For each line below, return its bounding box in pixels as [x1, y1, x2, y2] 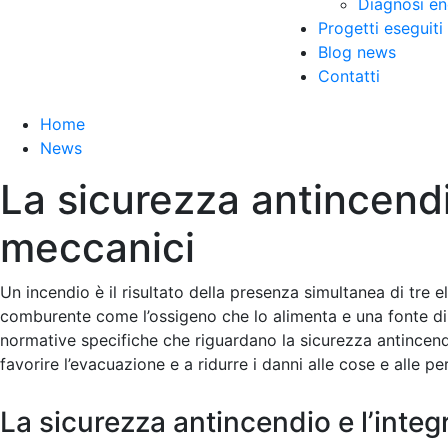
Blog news [317, 42, 396, 62]
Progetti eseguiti [317, 18, 443, 38]
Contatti [317, 66, 380, 86]
